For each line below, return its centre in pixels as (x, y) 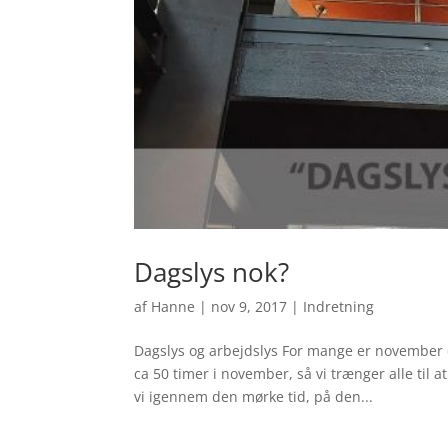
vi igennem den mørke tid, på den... (254, 397)
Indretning (339, 307)
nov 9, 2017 (249, 307)
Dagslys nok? (212, 272)
